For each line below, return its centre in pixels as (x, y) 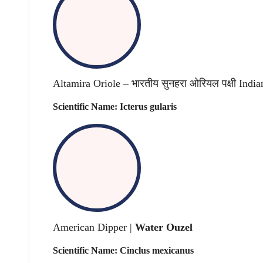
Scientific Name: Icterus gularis (115, 107)
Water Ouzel (164, 227)
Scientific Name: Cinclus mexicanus (123, 251)
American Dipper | (94, 227)
